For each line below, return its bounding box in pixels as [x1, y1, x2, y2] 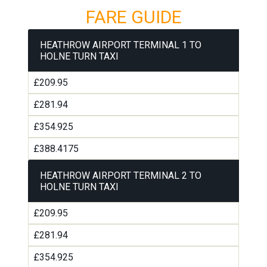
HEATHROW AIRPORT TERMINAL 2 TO [40, 170, 202, 182]
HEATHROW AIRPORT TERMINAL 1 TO [40, 39, 202, 51]
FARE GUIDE [85, 7, 182, 28]
